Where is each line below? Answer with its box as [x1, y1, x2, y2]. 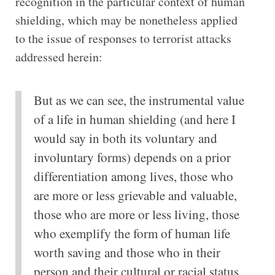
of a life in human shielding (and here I [33, 110, 236, 128]
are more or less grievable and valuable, [33, 186, 237, 204]
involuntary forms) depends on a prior [33, 148, 231, 166]
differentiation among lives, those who [33, 167, 233, 185]
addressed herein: [15, 48, 103, 65]
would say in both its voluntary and [33, 129, 217, 147]
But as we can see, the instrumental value [33, 91, 244, 109]
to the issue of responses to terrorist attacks [15, 29, 231, 47]
